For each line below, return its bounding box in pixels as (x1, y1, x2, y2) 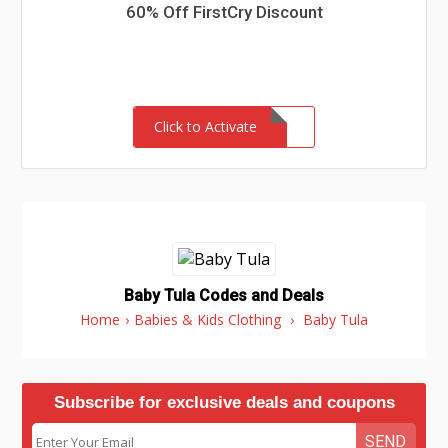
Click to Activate (154, 117, 257, 136)
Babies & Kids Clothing (134, 310, 281, 329)
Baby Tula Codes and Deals (124, 286, 324, 305)
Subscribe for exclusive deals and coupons (53, 393, 395, 412)
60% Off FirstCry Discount (125, 2, 323, 22)
